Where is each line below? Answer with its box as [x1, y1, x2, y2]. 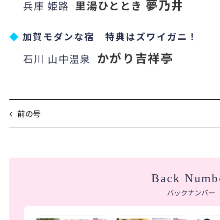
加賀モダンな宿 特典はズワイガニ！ [23, 29, 198, 43]
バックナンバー [167, 188, 215, 198]
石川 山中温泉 [9, 52, 97, 66]
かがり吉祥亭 [97, 49, 173, 67]
